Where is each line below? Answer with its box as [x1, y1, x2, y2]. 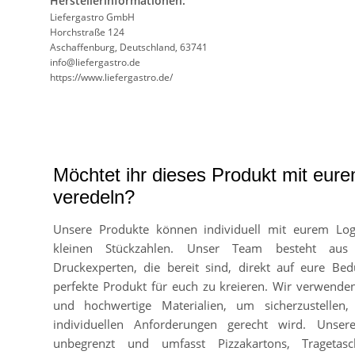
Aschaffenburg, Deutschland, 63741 [50, 40, 208, 54]
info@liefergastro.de [50, 55, 140, 69]
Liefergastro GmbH [50, 10, 135, 24]
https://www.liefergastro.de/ [50, 70, 173, 84]
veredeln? [53, 185, 135, 208]
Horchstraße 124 [50, 25, 124, 39]
